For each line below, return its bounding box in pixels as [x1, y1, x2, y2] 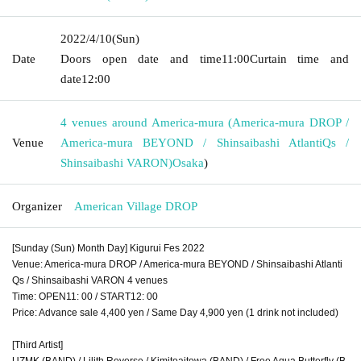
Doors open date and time [60, 52, 222, 65]
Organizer [12, 199, 62, 213]
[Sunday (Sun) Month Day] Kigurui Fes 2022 [12, 242, 205, 254]
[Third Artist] [12, 338, 63, 351]
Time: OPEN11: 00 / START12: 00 [12, 290, 158, 302]
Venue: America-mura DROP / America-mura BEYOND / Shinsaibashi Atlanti [12, 258, 342, 270]
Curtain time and [249, 52, 350, 65]
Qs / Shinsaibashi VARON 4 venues [12, 274, 168, 286]
